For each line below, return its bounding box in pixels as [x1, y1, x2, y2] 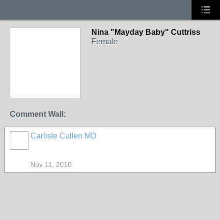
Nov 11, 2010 [30, 161, 72, 168]
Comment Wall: [10, 110, 66, 118]
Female [91, 37, 118, 46]
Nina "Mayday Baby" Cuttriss [91, 28, 200, 36]
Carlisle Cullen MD [30, 132, 97, 140]
